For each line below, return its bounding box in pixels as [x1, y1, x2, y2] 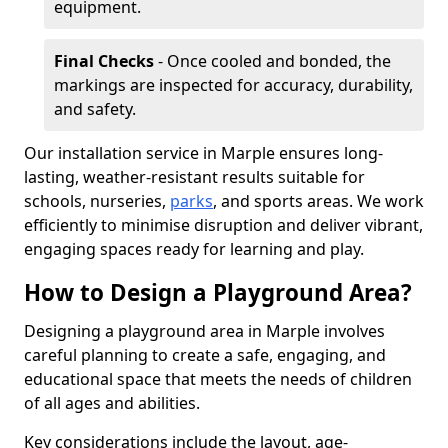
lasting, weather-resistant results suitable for [24, 166, 365, 188]
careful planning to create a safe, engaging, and [24, 344, 386, 366]
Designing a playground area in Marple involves [24, 320, 385, 342]
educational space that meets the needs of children [24, 368, 412, 390]
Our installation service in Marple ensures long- [24, 142, 383, 164]
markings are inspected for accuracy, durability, [54, 74, 413, 96]
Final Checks [54, 50, 154, 72]
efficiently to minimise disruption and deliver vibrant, [24, 214, 423, 236]
